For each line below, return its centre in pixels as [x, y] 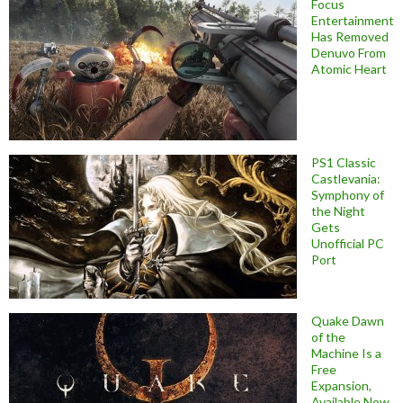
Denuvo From [349, 53]
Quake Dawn [348, 321]
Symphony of [348, 195]
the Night [338, 211]
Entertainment [353, 21]
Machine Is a [346, 354]
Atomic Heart [349, 69]
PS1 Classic [344, 163]
